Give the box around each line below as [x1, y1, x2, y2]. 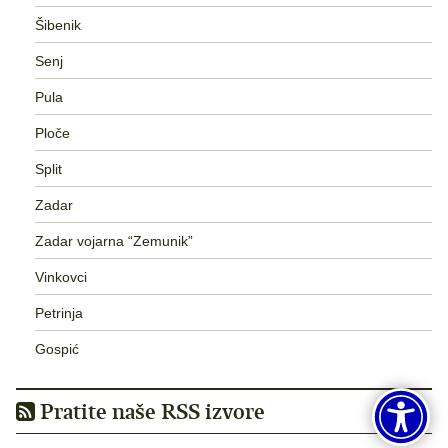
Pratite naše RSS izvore [35, 398, 265, 426]
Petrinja [34, 304, 83, 321]
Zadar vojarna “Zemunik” [34, 232, 193, 249]
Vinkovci [34, 268, 87, 285]
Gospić [34, 340, 79, 357]
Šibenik [34, 16, 81, 33]
